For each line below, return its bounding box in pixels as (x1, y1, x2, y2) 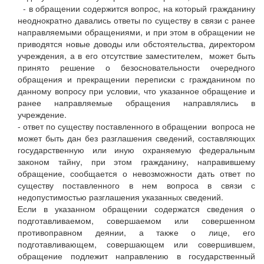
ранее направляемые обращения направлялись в (18, 97, 255, 109)
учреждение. (18, 108, 67, 121)
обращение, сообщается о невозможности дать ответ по (18, 167, 255, 180)
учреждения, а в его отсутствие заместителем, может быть (18, 49, 255, 62)
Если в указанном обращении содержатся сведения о (18, 203, 255, 215)
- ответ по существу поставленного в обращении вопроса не (18, 120, 255, 133)
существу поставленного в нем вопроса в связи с (18, 179, 255, 192)
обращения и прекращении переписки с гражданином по (18, 73, 255, 85)
